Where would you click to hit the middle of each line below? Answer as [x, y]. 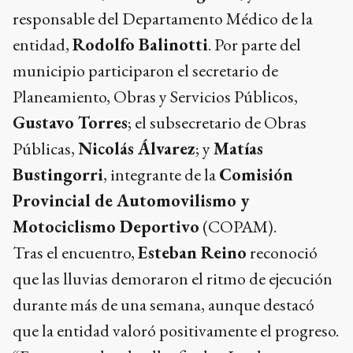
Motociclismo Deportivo [106, 226]
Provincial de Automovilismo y [131, 200]
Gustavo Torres [70, 122]
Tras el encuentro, [75, 252]
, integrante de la [161, 174]
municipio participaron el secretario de [145, 70]
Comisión [256, 174]
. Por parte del [255, 44]
